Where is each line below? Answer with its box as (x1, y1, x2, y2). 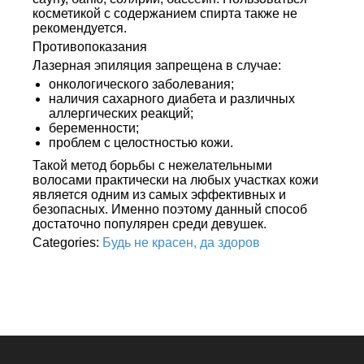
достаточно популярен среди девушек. (32, 217, 266, 231)
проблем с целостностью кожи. (49, 136, 233, 149)
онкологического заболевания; (49, 77, 234, 91)
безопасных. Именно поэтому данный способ (32, 202, 307, 216)
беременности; (49, 121, 139, 135)
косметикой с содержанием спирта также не (32, 6, 297, 20)
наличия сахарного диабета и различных (49, 92, 295, 106)
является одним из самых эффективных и (32, 188, 286, 201)
